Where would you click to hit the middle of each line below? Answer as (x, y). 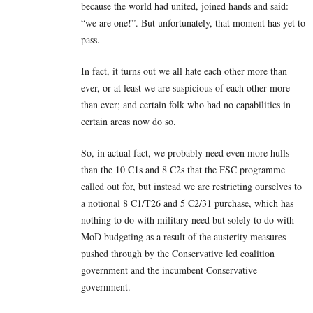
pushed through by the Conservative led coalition (178, 254)
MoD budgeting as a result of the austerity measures (183, 237)
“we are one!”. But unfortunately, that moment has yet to (193, 23)
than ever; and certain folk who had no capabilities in (186, 105)
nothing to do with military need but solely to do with (188, 220)
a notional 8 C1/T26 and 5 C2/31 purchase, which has (187, 203)
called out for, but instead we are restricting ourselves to (191, 187)
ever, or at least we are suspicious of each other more (185, 88)
